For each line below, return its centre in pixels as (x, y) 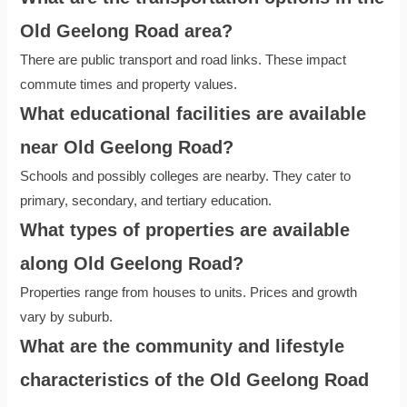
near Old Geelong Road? (127, 148)
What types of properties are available (185, 230)
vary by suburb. (67, 318)
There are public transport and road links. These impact (184, 60)
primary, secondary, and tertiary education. (146, 201)
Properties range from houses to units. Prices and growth (189, 293)
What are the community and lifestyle (183, 347)
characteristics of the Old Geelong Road (195, 380)
